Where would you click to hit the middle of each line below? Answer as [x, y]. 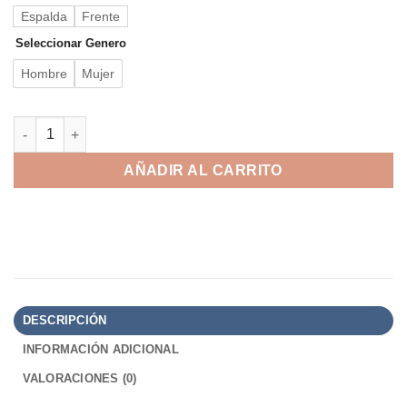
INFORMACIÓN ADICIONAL [100, 349]
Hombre [44, 73]
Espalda [44, 16]
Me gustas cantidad [74, 125]
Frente [101, 16]
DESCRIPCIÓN [65, 320]
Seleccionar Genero [71, 43]
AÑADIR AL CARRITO [203, 171]
